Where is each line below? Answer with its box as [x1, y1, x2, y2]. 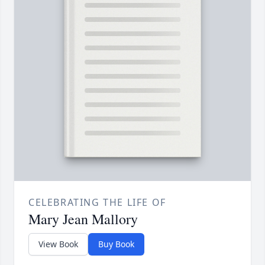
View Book [38, 238, 78, 250]
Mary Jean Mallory [28, 209, 138, 229]
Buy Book [98, 238, 134, 250]
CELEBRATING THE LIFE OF [28, 196, 166, 209]
